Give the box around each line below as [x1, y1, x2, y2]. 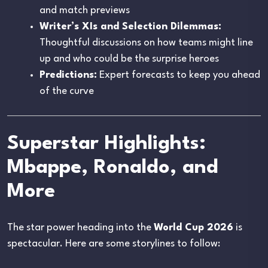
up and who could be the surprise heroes [39, 53, 219, 64]
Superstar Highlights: [7, 133, 206, 154]
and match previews [39, 5, 130, 16]
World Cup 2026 [154, 222, 233, 233]
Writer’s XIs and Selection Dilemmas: [39, 21, 221, 32]
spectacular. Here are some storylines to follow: [7, 238, 220, 249]
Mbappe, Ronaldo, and [7, 157, 218, 178]
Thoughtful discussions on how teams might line [39, 37, 253, 48]
